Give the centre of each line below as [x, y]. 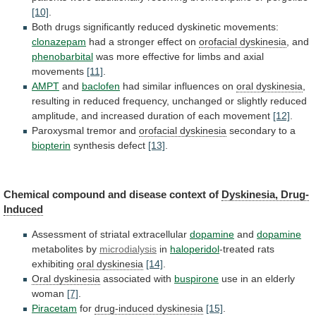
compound [79, 194]
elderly [280, 279]
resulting [51, 101]
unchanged [197, 101]
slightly [252, 101]
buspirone [196, 279]
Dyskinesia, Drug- [265, 194]
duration [166, 116]
